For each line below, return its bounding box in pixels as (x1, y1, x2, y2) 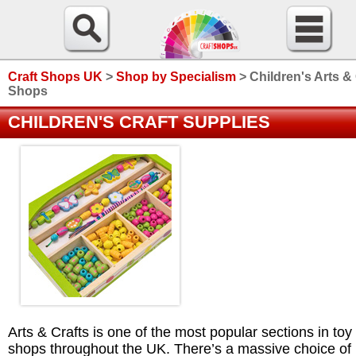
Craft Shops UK (8, 70, 103, 83)
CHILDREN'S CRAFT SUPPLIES (8, 112, 270, 132)
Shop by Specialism (116, 70, 236, 83)
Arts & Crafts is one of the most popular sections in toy (8, 324, 352, 341)
